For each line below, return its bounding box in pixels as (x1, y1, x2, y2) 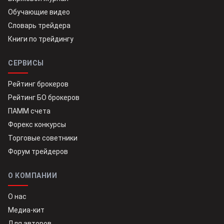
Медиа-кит (8, 206, 44, 214)
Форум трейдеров (8, 147, 68, 156)
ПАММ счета (8, 107, 50, 115)
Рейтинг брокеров (8, 80, 68, 88)
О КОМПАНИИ (8, 171, 57, 180)
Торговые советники (8, 134, 77, 142)
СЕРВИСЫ (8, 59, 44, 67)
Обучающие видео (8, 8, 70, 16)
